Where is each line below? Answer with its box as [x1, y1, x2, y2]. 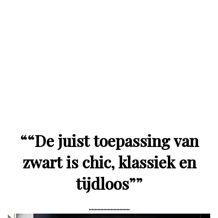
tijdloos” [75, 172, 136, 194]
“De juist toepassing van [27, 129, 199, 151]
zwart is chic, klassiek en [22, 151, 196, 172]
